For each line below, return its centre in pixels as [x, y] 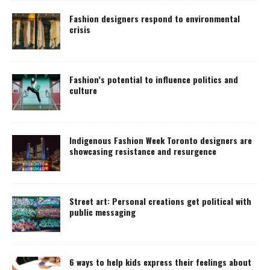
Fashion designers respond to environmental [155, 18]
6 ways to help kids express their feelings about [160, 262]
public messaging [102, 212]
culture [83, 90]
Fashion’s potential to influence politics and [154, 79]
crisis [80, 29]
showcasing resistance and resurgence [143, 151]
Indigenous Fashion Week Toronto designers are [161, 140]
